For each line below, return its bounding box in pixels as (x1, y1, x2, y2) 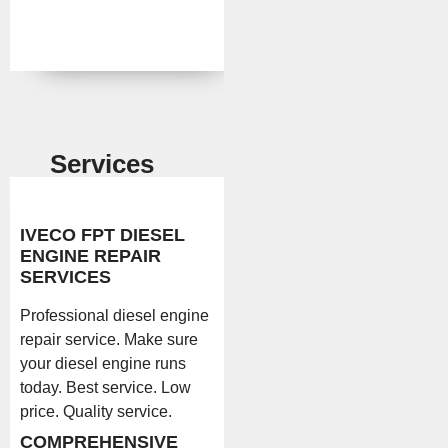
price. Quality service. (20, 403, 180, 421)
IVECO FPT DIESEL (20, 225, 185, 246)
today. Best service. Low (20, 379, 191, 397)
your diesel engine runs (20, 355, 186, 373)
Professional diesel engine (20, 307, 209, 325)
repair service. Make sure (20, 331, 198, 349)
